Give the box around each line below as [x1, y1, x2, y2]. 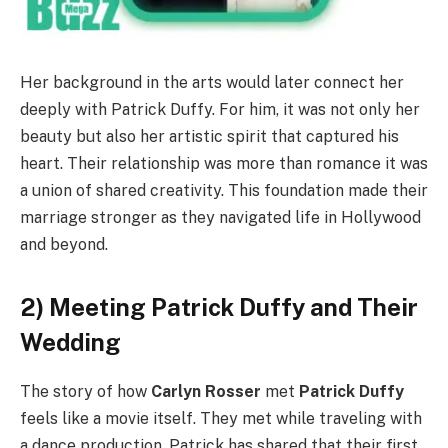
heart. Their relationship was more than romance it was [20, 153, 428, 173]
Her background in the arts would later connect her [20, 72, 404, 92]
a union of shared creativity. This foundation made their [20, 180, 428, 200]
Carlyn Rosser [151, 381, 261, 401]
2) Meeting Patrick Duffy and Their [20, 293, 418, 322]
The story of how [20, 381, 151, 401]
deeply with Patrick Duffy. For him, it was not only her [20, 99, 420, 119]
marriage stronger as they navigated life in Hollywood [20, 207, 421, 227]
